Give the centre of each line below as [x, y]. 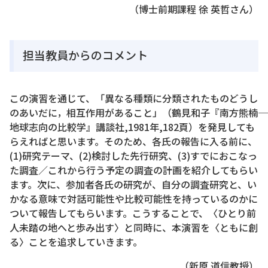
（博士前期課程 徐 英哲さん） [194, 9]
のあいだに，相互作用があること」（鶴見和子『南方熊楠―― [134, 112]
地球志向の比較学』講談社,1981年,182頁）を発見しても [132, 127]
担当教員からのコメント [85, 55]
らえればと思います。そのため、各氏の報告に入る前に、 [133, 141]
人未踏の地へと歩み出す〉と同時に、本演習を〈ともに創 [134, 227]
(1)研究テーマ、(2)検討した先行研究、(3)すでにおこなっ [133, 155]
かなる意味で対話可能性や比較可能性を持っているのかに [134, 198]
